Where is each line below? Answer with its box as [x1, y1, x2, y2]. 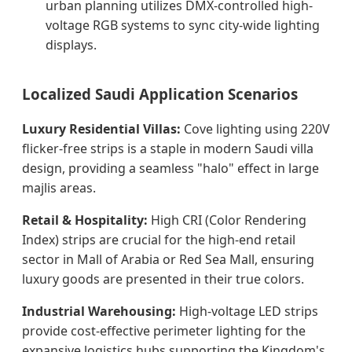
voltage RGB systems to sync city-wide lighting [46, 16, 320, 35]
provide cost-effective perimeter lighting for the [22, 322, 306, 340]
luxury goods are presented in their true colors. [22, 270, 304, 288]
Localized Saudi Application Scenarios [22, 83, 298, 104]
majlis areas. [22, 179, 96, 197]
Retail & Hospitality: [22, 211, 148, 229]
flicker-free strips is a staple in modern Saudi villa [22, 140, 313, 158]
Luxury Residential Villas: [22, 120, 181, 138]
